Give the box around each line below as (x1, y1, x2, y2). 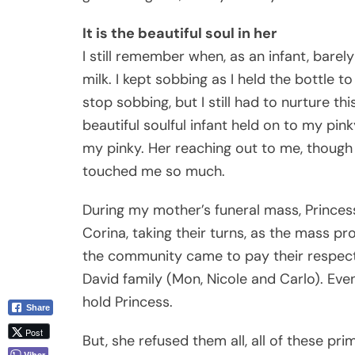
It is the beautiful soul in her (82, 23, 277, 43)
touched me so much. (82, 161, 225, 181)
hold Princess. (82, 292, 173, 311)
